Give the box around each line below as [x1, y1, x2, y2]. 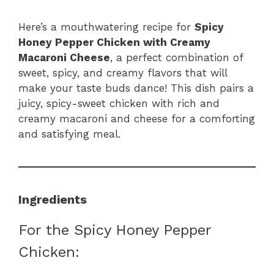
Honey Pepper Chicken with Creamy [18, 35, 210, 48]
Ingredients [18, 191, 87, 207]
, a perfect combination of [110, 51, 243, 64]
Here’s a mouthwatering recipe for [18, 20, 194, 33]
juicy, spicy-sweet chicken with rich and [18, 97, 220, 109]
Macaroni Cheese [18, 51, 110, 64]
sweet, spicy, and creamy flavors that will [18, 66, 227, 79]
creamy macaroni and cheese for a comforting [18, 112, 255, 125]
